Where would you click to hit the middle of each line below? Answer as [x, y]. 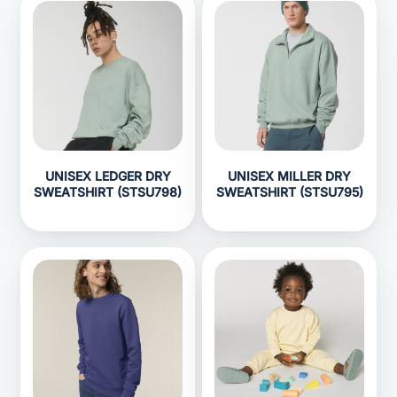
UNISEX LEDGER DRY [108, 176]
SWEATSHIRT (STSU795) [289, 192]
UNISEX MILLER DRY [289, 176]
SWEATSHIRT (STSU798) [108, 192]
